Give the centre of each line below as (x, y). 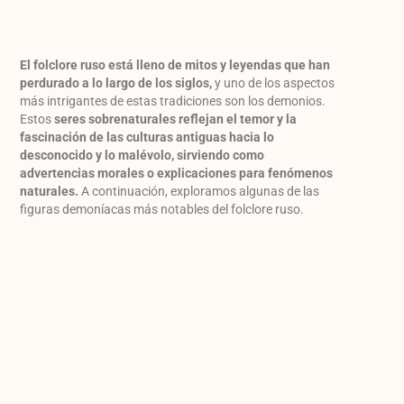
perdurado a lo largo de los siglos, (116, 83)
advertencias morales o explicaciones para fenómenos (177, 174)
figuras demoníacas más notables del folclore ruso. (162, 210)
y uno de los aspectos (274, 83)
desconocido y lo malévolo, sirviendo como (142, 156)
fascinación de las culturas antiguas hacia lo (147, 138)
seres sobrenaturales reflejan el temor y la (176, 119)
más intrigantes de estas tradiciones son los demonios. (173, 101)
